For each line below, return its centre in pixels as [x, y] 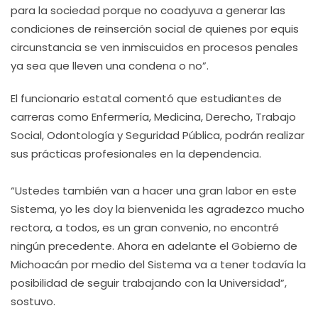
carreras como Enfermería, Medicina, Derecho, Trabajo [153, 117]
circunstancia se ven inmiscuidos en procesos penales [154, 47]
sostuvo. [33, 301]
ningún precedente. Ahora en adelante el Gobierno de [154, 246]
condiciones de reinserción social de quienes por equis [155, 29]
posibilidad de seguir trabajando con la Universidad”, [149, 283]
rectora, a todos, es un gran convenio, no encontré [145, 227]
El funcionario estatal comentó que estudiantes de [146, 98]
